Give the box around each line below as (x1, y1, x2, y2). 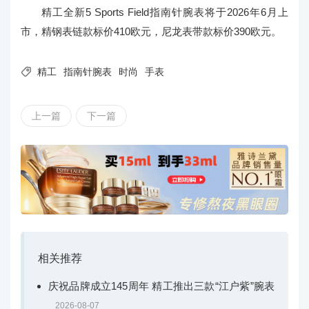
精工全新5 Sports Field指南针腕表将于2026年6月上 (41, 6, 288, 19)
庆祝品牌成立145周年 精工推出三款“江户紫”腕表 (48, 279, 275, 292)
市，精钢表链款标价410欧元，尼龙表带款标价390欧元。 (21, 26, 281, 38)
